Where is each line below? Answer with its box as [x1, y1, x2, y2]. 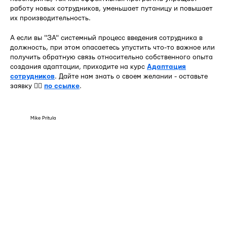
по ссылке [44, 82, 80, 90]
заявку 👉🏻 [10, 82, 44, 90]
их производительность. [10, 14, 91, 22]
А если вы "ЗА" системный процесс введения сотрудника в [10, 34, 203, 42]
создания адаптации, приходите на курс [10, 63, 147, 70]
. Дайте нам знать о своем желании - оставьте [55, 72, 208, 80]
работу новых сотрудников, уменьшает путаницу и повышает [10, 5, 213, 12]
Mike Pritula [30, 116, 56, 121]
